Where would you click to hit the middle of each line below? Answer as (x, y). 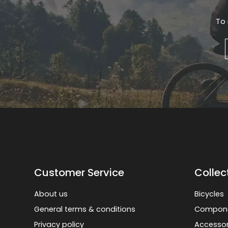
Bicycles (209, 194)
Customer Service (79, 172)
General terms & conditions (85, 209)
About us (51, 194)
